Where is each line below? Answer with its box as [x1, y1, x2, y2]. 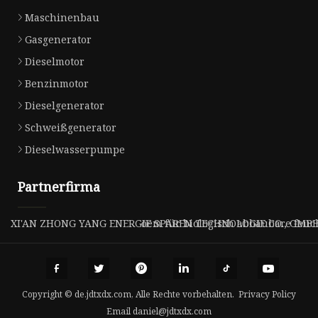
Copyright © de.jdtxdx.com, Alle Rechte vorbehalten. [22, 287, 238, 300]
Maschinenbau [25, 11, 99, 25]
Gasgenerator [25, 33, 92, 47]
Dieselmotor [25, 55, 84, 69]
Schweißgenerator [25, 121, 116, 135]
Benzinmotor [25, 77, 89, 91]
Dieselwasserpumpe [25, 143, 125, 157]
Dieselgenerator [25, 99, 104, 113]
